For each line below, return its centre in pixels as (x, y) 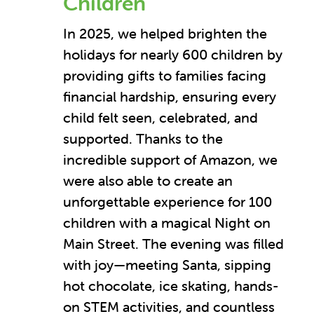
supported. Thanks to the (143, 139)
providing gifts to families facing (165, 76)
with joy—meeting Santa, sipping (167, 265)
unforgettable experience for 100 (168, 202)
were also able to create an (148, 181)
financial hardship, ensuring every (170, 97)
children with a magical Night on (167, 223)
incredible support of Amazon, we (170, 160)
